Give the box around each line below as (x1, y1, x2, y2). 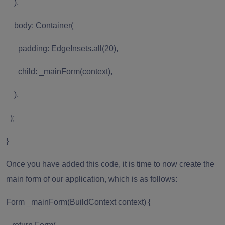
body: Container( (6, 21, 73, 30)
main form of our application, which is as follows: (6, 174, 177, 183)
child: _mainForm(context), (6, 67, 113, 76)
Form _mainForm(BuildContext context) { (6, 197, 151, 206)
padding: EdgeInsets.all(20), (6, 44, 118, 53)
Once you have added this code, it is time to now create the (6, 159, 214, 168)
